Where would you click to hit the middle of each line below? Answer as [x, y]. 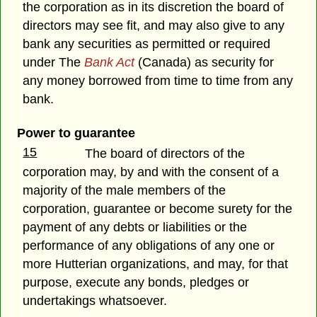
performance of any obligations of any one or [149, 245]
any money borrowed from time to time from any [158, 81]
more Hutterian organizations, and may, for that [156, 264]
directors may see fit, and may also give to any [154, 26]
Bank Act [110, 63]
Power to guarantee [76, 133]
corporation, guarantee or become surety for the [158, 208]
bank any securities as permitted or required [147, 44]
